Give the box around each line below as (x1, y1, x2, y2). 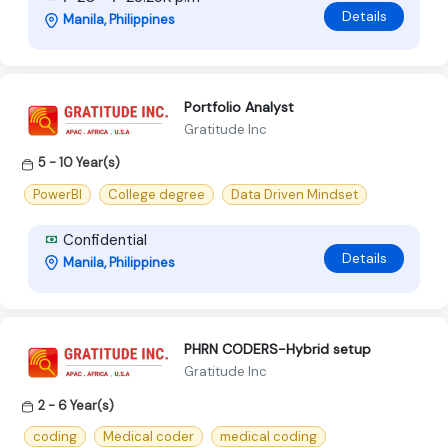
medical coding (220, 427, 317, 445)
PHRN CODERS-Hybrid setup (184, 340, 371, 359)
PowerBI (33, 185, 82, 203)
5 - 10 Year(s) (38, 154, 120, 172)
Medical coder (103, 427, 194, 445)
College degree (108, 185, 205, 203)
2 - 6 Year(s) (38, 396, 114, 414)
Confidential (59, 229, 147, 250)
